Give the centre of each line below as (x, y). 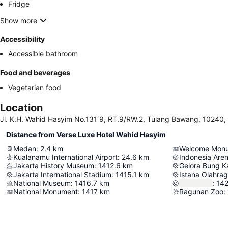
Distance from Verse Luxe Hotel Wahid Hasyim (86, 135)
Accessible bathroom (43, 54)
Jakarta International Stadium (62, 174)
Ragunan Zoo (201, 192)
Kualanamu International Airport (65, 157)
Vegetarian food (35, 87)
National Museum (42, 183)
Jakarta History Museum (54, 166)
